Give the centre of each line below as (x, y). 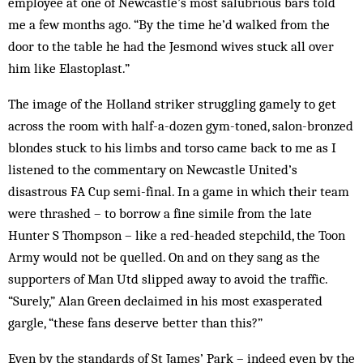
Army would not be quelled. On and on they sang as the (164, 257)
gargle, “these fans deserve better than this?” (135, 322)
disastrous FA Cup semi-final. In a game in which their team (179, 191)
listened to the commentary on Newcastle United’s (153, 169)
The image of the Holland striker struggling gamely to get (172, 104)
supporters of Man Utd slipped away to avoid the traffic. (168, 279)
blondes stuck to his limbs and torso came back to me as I (172, 147)
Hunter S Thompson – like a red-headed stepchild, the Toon (177, 235)
